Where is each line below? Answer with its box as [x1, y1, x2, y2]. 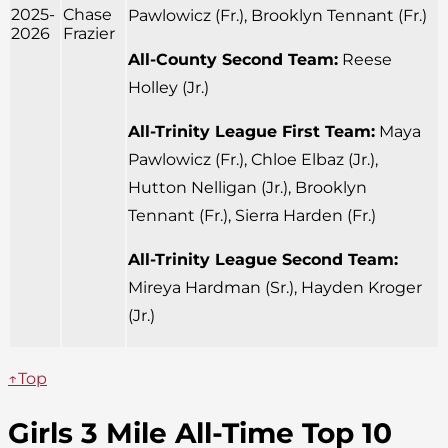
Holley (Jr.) [128, 77, 209, 97]
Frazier [63, 23, 115, 43]
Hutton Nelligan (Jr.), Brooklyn [128, 177, 367, 197]
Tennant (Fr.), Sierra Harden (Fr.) [128, 205, 376, 225]
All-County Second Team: [128, 49, 338, 69]
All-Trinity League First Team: [128, 121, 375, 141]
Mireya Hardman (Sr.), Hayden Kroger [128, 277, 422, 297]
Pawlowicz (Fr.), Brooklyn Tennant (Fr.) [128, 5, 427, 25]
